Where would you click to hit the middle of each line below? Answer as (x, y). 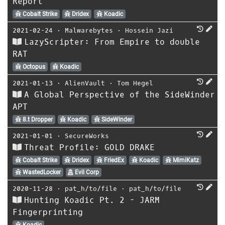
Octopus (33, 67)
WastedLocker (41, 172)
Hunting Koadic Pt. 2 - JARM (92, 200)
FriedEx (113, 160)
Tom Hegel (135, 83)
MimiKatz (185, 160)
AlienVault (85, 83)
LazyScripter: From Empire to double (112, 42)
